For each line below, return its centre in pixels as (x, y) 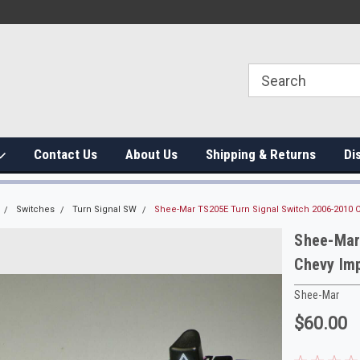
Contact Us (65, 154)
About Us (151, 154)
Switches (35, 209)
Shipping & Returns (261, 154)
